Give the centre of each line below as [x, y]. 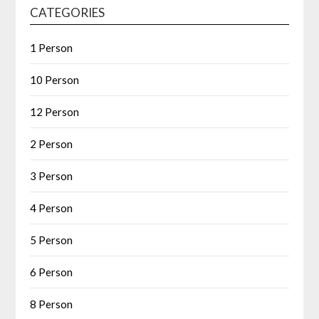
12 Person [55, 112]
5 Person [52, 240]
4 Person [52, 208]
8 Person [52, 304]
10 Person [55, 80]
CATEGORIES [68, 13]
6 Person [52, 272]
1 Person [52, 48]
